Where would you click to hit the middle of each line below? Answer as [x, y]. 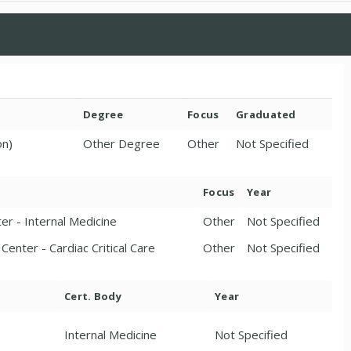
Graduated [266, 114]
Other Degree [121, 143]
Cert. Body [93, 296]
